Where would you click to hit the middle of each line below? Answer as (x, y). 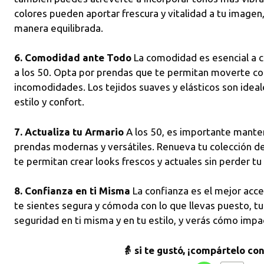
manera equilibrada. (59, 28)
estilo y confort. (49, 102)
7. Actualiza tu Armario (69, 131)
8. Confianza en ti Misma (72, 191)
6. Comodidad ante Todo (73, 57)
